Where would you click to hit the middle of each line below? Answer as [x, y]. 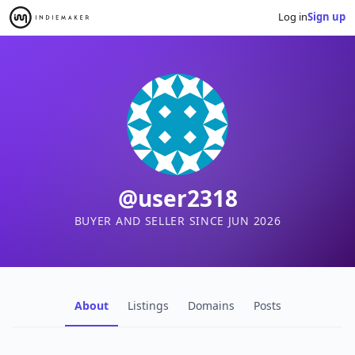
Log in [293, 17]
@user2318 [177, 198]
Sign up [326, 17]
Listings [148, 305]
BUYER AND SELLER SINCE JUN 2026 [177, 220]
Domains [211, 305]
